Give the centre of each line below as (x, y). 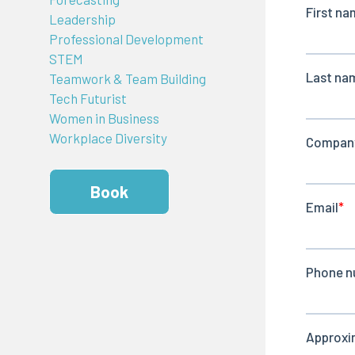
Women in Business (104, 118)
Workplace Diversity (108, 138)
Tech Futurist (88, 99)
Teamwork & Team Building (127, 79)
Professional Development (126, 39)
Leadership (82, 19)
